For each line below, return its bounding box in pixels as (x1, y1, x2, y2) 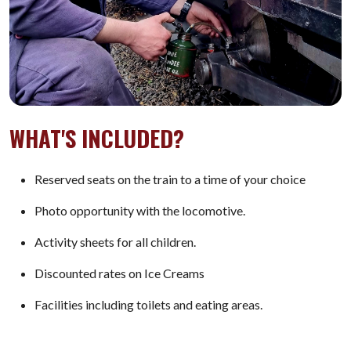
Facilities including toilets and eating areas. (34, 297, 262, 313)
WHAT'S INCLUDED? (9, 121, 184, 155)
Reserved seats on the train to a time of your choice (34, 172, 306, 187)
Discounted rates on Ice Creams (34, 266, 204, 281)
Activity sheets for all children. (34, 234, 196, 250)
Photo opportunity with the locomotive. (34, 203, 245, 219)
